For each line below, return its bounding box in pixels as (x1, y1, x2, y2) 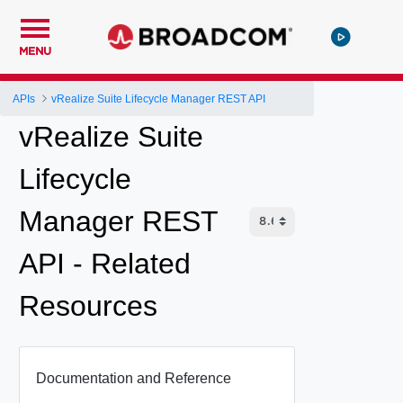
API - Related (19, 247, 191, 280)
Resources (19, 290, 157, 322)
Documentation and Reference (35, 370, 231, 386)
